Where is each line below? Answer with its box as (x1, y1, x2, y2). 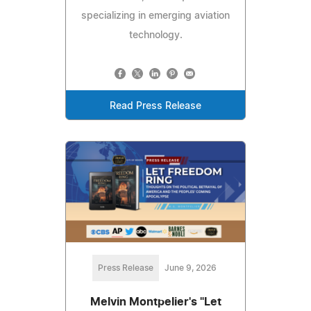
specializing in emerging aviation (81, 10, 230, 21)
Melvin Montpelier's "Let (90, 296, 221, 308)
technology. (128, 30, 183, 40)
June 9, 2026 (164, 264, 217, 273)
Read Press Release (110, 101, 201, 111)
